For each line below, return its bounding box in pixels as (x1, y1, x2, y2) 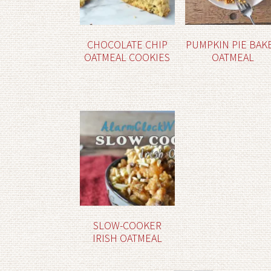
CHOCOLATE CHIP (87, 37, 168, 51)
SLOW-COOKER (93, 218, 162, 232)
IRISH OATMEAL (92, 230, 162, 245)
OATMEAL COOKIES (84, 50, 171, 64)
